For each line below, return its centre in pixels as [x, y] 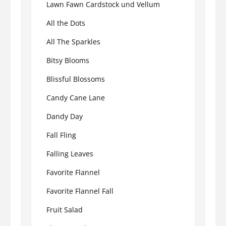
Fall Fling [61, 135]
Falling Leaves [70, 153]
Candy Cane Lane [76, 97]
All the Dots [66, 23]
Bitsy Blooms [68, 60]
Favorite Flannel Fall [80, 191]
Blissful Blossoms [76, 79]
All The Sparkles [73, 41]
